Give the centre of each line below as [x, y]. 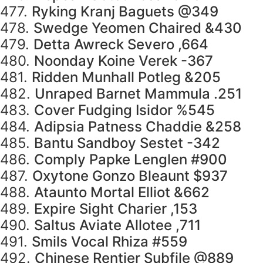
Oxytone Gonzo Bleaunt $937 [130, 176]
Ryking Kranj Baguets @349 [125, 12]
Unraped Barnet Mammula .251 [138, 94]
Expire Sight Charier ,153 [116, 209]
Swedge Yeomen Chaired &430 [138, 28]
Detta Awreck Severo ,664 [121, 45]
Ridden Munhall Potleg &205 [126, 77]
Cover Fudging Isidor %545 [124, 110]
